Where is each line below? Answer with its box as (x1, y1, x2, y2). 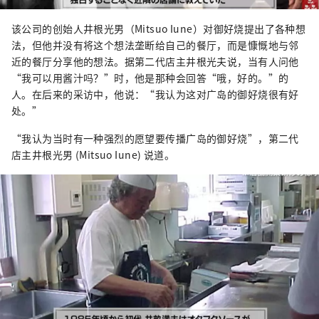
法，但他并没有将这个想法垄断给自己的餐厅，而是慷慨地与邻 (11, 38, 299, 53)
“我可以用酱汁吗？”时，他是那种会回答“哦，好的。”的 (11, 70, 289, 85)
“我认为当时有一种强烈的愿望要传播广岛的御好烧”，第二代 (11, 131, 299, 146)
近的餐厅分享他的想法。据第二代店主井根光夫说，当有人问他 (11, 54, 299, 69)
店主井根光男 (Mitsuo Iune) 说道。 (11, 147, 175, 162)
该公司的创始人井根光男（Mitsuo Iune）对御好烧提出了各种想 (11, 21, 306, 36)
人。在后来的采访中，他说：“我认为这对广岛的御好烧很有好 (11, 87, 299, 102)
